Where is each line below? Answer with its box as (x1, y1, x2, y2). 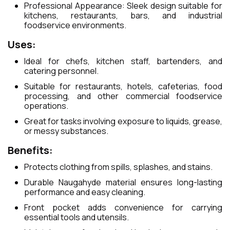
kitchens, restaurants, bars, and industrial (24, 10, 222, 22)
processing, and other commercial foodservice (24, 90, 222, 102)
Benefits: (8, 143, 53, 158)
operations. (24, 100, 68, 112)
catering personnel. (24, 65, 99, 77)
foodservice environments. (24, 20, 126, 31)
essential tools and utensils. (24, 212, 129, 223)
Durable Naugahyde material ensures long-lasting (24, 177, 222, 188)
